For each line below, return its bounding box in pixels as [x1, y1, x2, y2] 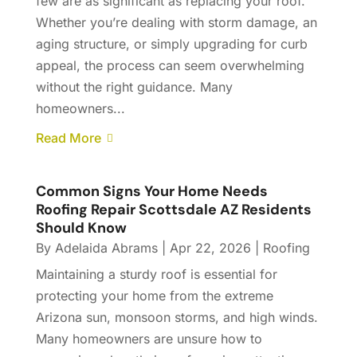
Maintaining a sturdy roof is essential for [35, 266, 277, 283]
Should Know [35, 218, 127, 238]
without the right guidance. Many [35, 79, 233, 96]
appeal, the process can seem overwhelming [35, 57, 304, 74]
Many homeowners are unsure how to [35, 331, 262, 347]
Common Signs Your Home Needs [35, 182, 268, 202]
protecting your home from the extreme [35, 288, 273, 304]
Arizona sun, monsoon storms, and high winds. [35, 309, 318, 326]
